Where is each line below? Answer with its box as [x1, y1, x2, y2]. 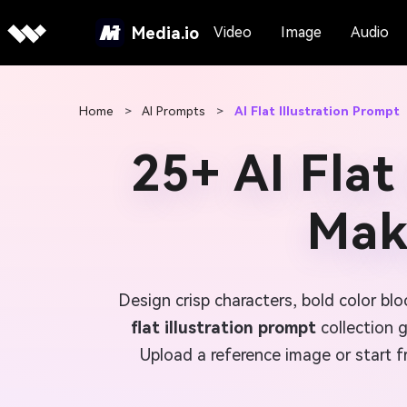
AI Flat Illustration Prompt [234, 104, 400, 118]
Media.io [131, 23, 199, 43]
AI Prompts [142, 104, 205, 118]
